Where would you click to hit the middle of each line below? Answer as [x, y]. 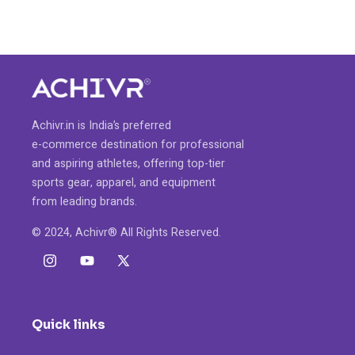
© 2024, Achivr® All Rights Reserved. [126, 232]
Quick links [69, 324]
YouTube [101, 269]
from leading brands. [84, 202]
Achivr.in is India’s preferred [101, 126]
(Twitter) [137, 288]
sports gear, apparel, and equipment [124, 183]
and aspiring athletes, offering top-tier [128, 164]
